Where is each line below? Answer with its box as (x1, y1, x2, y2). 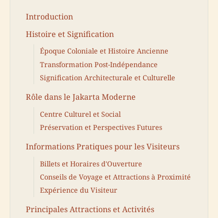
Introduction (26, 11, 73, 22)
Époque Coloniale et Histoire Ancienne (40, 46, 168, 56)
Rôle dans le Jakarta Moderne (26, 91, 136, 102)
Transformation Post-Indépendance (40, 59, 158, 69)
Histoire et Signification (26, 28, 114, 39)
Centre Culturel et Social (40, 109, 121, 119)
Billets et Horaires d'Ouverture (40, 159, 142, 168)
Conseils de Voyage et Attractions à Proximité (40, 172, 191, 182)
